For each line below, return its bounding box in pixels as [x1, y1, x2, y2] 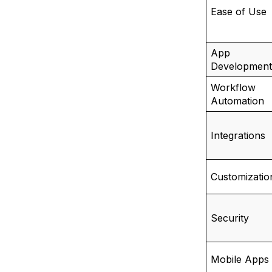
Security [210, 212, 249, 224]
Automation [210, 95, 264, 107]
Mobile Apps [210, 253, 269, 265]
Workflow [210, 81, 256, 93]
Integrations [210, 129, 265, 141]
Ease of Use [210, 5, 267, 18]
